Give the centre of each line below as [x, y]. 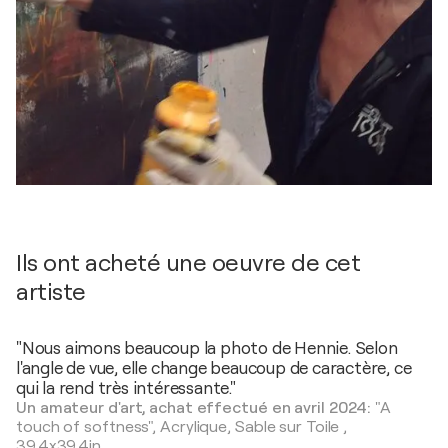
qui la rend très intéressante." [126, 389]
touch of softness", [88, 427]
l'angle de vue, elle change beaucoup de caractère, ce [214, 369]
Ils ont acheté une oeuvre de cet [188, 263]
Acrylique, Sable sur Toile [250, 427]
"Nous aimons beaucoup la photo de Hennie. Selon [207, 349]
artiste [51, 292]
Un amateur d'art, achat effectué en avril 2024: [196, 408]
